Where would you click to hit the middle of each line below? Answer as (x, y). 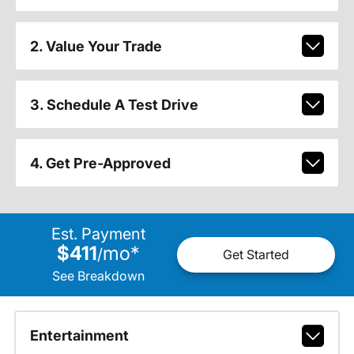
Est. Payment (98, 233)
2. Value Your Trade (96, 46)
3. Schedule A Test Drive (114, 104)
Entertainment (79, 335)
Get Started (256, 255)
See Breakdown (98, 275)
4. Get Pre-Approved (100, 163)
